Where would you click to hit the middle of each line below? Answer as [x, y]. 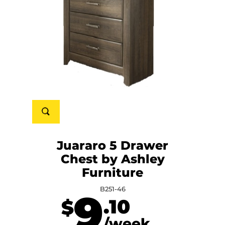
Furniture [113, 173]
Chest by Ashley [113, 160]
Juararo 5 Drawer [113, 146]
